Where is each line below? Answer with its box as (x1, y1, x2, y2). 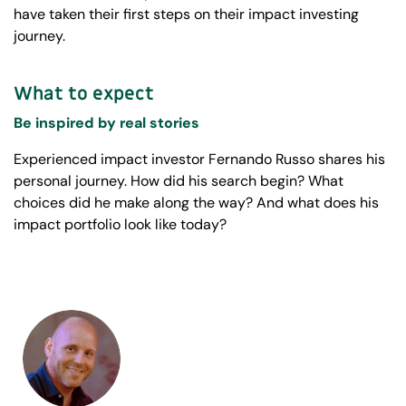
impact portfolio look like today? (14, 215, 227, 235)
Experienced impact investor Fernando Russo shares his (14, 150, 385, 169)
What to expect (14, 82, 154, 107)
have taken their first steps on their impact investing (14, 5, 359, 24)
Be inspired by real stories (14, 113, 199, 133)
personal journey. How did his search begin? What (14, 171, 343, 191)
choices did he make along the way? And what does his (14, 193, 379, 213)
